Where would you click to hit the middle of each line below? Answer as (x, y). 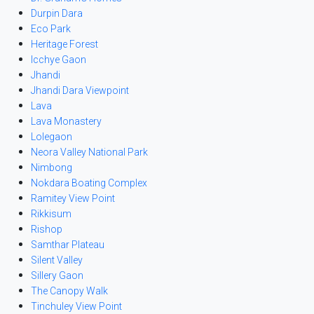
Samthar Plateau (68, 245)
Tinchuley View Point (76, 306)
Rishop (47, 229)
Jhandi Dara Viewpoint (80, 90)
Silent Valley (57, 260)
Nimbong (52, 168)
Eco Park (51, 29)
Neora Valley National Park (89, 152)
